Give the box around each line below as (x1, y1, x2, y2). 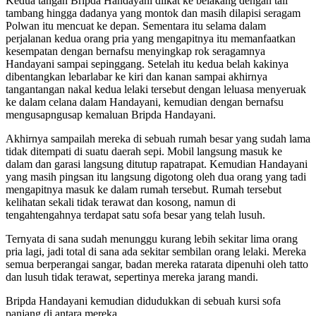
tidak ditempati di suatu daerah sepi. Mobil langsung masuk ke (6, 145, 282, 157)
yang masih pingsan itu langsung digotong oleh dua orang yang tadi (6, 170, 306, 183)
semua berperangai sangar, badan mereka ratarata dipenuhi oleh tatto (6, 257, 308, 270)
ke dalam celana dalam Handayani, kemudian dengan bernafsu (6, 95, 284, 108)
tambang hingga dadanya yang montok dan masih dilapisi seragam (6, 6, 300, 19)
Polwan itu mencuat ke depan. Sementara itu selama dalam (6, 19, 266, 32)
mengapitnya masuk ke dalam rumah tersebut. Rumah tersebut (6, 183, 281, 195)
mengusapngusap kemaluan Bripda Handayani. (6, 108, 216, 121)
